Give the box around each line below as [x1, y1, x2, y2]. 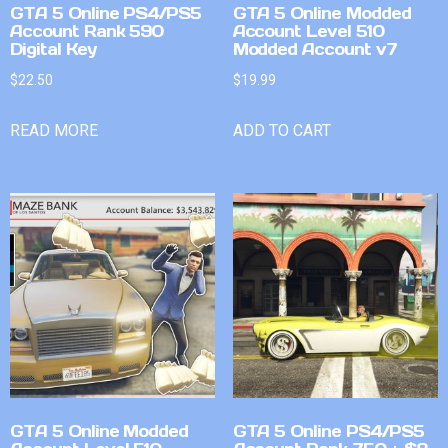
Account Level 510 [232, 21, 384, 42]
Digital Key [10, 39, 96, 60]
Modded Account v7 [232, 39, 397, 60]
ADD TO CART [232, 121, 331, 141]
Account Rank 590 [10, 21, 164, 42]
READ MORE [10, 121, 98, 141]
